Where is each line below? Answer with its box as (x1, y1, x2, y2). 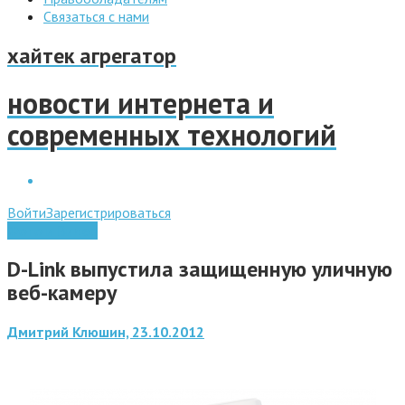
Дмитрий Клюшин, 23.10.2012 (7, 322, 204, 341)
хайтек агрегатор (7, 41, 176, 70)
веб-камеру (7, 278, 117, 306)
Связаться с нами (43, 7, 149, 25)
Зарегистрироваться (46, 202, 171, 221)
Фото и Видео (7, 221, 98, 240)
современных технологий (7, 116, 336, 155)
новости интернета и (7, 84, 274, 123)
